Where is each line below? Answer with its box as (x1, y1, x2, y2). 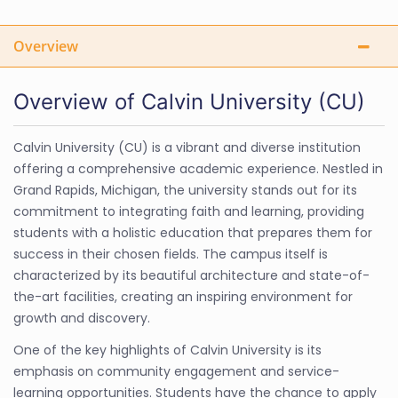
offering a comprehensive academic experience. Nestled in (13, 160, 383, 178)
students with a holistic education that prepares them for (13, 224, 372, 242)
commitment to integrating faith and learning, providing (13, 203, 364, 220)
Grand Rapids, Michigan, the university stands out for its (13, 181, 357, 199)
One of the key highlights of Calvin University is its (13, 341, 322, 359)
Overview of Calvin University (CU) (13, 89, 365, 115)
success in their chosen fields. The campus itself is (13, 245, 328, 263)
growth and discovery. (13, 309, 150, 327)
